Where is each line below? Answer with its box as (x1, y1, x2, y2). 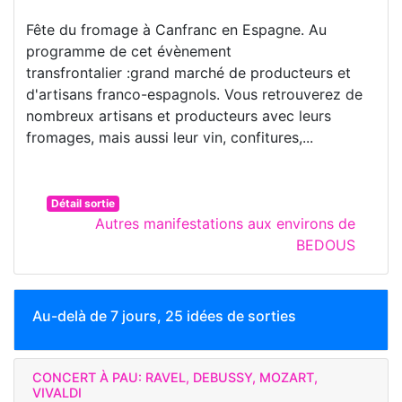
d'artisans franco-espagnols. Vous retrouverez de (26, 85, 363, 104)
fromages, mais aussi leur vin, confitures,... (26, 128, 313, 147)
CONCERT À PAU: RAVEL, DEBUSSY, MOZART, (32, 370, 318, 386)
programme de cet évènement (26, 42, 232, 61)
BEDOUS (296, 236, 355, 255)
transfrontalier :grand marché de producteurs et (26, 64, 351, 83)
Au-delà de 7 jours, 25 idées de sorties (32, 307, 296, 326)
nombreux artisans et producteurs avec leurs (26, 107, 331, 126)
